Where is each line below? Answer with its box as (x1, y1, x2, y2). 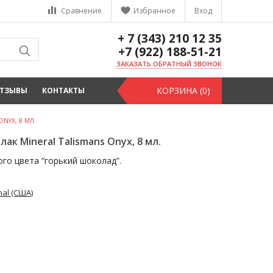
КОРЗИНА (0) (156, 85, 210, 96)
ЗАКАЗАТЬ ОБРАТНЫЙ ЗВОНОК (116, 59, 222, 68)
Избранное (133, 5, 175, 16)
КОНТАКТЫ (42, 85, 85, 96)
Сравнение (61, 5, 102, 16)
